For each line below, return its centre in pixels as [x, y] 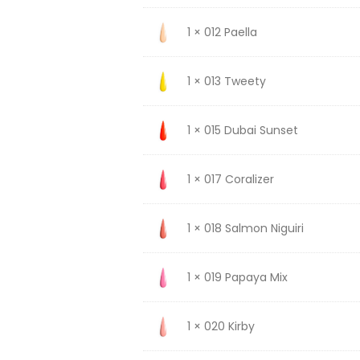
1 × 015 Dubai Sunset [242, 130]
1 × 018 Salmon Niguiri [245, 228]
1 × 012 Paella [222, 32]
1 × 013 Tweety [226, 81]
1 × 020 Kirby [221, 326]
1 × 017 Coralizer [230, 179]
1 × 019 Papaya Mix [237, 277]
